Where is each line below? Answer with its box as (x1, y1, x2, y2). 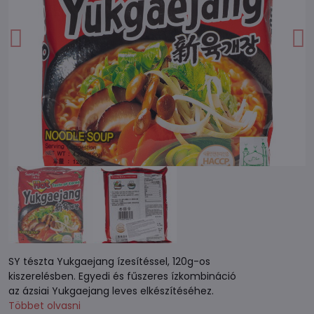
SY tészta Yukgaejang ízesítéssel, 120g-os (8, 254, 210, 268)
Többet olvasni (8, 299, 81, 313)
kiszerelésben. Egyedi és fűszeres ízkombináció (8, 269, 236, 283)
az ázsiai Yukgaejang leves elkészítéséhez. (8, 284, 214, 298)
